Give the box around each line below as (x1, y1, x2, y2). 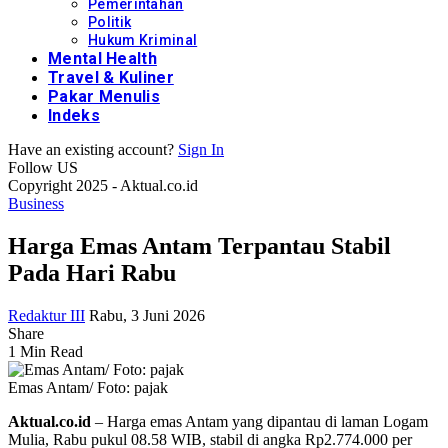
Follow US (8, 159, 78, 176)
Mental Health (48, 49, 157, 68)
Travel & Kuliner (48, 68, 174, 87)
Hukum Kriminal (88, 32, 198, 48)
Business (8, 195, 64, 212)
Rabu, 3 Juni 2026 (89, 306, 205, 324)
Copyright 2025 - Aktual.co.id (8, 177, 198, 194)
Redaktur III (8, 306, 85, 324)
